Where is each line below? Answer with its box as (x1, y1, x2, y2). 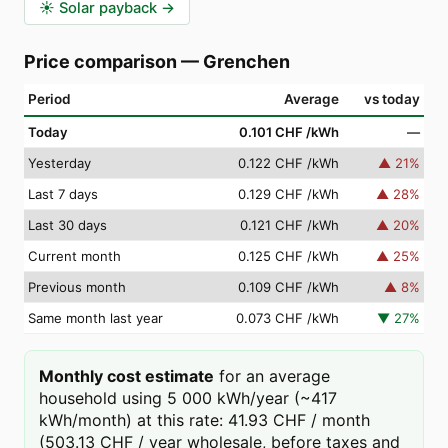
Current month (28, 248, 121, 264)
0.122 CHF (238, 155, 303, 171)
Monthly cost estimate (39, 366, 214, 386)
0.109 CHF (238, 279, 303, 295)
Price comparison (24, 51, 177, 72)
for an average (219, 366, 330, 386)
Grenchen (203, 51, 290, 72)
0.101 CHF (239, 124, 303, 140)
